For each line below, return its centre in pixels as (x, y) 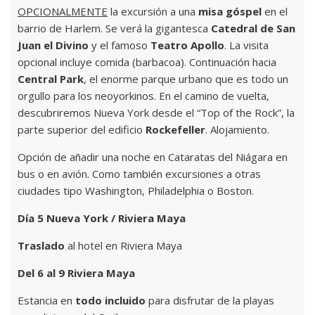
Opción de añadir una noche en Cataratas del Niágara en (153, 157)
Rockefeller (175, 130)
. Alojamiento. (237, 130)
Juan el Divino (53, 45)
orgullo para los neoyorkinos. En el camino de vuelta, (143, 96)
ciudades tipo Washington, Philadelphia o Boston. (136, 191)
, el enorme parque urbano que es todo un (186, 79)
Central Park (51, 79)
